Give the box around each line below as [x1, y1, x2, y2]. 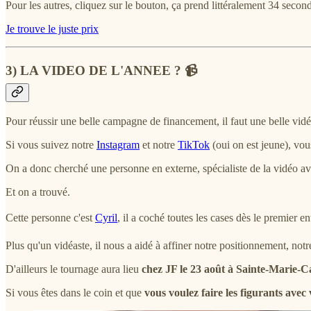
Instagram [96, 138, 140, 151]
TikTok [178, 138, 210, 151]
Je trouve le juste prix [6, 23, 99, 35]
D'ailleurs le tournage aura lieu [6, 262, 142, 275]
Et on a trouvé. [6, 185, 70, 198]
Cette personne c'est [6, 211, 95, 224]
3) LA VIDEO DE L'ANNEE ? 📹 [6, 63, 197, 78]
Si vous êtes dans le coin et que [6, 286, 144, 299]
